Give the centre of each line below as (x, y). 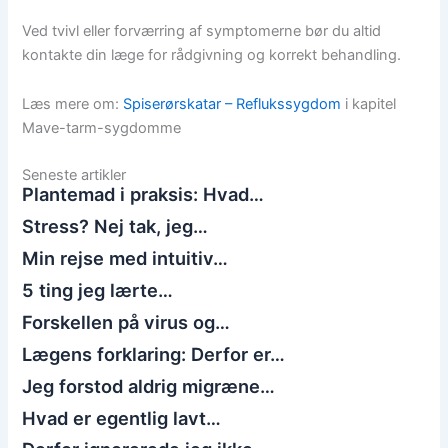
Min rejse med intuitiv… (125, 257)
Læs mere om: (73, 104)
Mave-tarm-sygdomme (102, 128)
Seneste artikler (74, 174)
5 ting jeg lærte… (98, 289)
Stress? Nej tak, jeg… (115, 225)
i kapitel (369, 104)
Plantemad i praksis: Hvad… (143, 193)
